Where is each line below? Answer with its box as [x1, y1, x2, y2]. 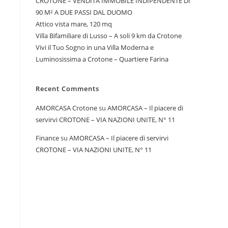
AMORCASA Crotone [36, 103, 97, 112]
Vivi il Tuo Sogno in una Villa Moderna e [36, 43, 154, 52]
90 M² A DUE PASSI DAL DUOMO [36, 8, 132, 17]
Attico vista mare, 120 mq [36, 19, 112, 28]
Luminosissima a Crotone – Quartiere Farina [36, 54, 168, 64]
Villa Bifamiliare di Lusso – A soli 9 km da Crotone [36, 31, 182, 40]
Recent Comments [36, 84, 99, 93]
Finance [36, 133, 59, 142]
